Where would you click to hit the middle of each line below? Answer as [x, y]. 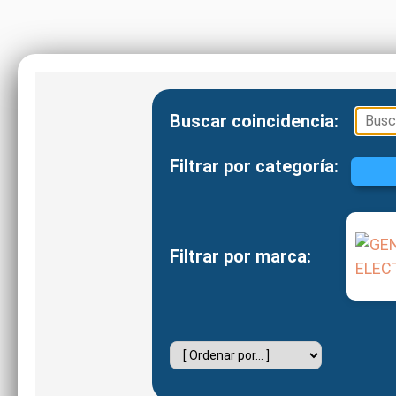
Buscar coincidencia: [254, 121]
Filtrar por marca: [240, 256]
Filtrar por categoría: [254, 166]
